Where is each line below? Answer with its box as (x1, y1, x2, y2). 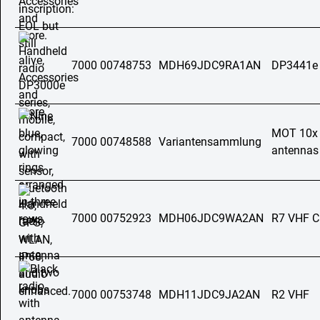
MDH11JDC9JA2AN (159, 288, 260, 301)
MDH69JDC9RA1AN (159, 59, 261, 72)
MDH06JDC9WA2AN (159, 211, 264, 225)
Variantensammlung (159, 135, 261, 149)
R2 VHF (271, 288, 309, 301)
